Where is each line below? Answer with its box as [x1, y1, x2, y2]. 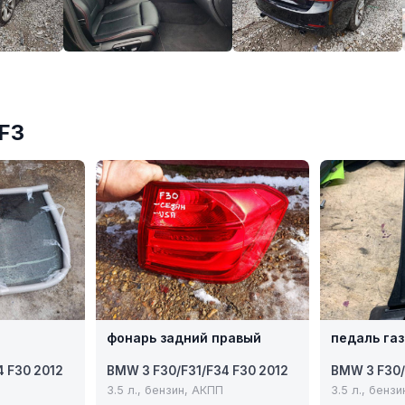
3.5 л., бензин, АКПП [106, 383, 223, 398]
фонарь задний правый [106, 330, 261, 346]
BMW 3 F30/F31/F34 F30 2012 [106, 363, 288, 379]
